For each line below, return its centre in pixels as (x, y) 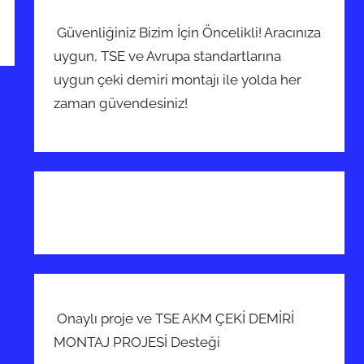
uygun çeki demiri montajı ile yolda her (178, 79)
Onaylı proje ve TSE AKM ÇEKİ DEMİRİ (174, 319)
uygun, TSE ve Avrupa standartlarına (168, 56)
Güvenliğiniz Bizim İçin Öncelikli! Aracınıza (188, 32)
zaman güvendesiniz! (123, 103)
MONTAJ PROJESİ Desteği (139, 342)
